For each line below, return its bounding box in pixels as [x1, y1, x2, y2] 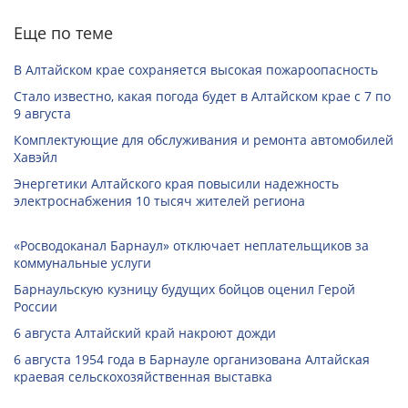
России [14, 297, 57, 315]
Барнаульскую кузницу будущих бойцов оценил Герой [14, 280, 355, 298]
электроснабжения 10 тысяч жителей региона [14, 191, 305, 209]
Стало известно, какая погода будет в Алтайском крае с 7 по [14, 87, 391, 105]
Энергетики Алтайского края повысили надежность [14, 174, 339, 192]
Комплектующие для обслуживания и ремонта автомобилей [14, 130, 393, 148]
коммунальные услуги [14, 253, 151, 271]
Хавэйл [14, 148, 57, 166]
